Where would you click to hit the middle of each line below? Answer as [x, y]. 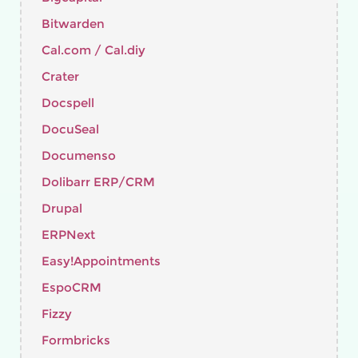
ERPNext [68, 235]
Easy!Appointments [101, 261]
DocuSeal [70, 129]
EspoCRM [72, 287]
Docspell [68, 103]
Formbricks [76, 340]
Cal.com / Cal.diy [93, 50]
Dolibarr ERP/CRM [98, 182]
